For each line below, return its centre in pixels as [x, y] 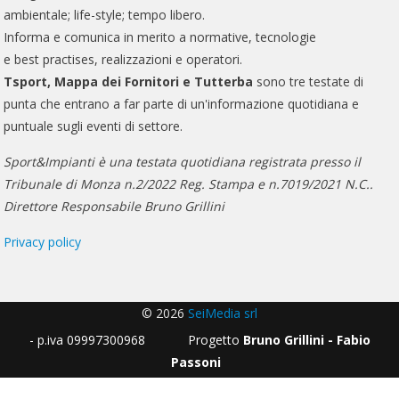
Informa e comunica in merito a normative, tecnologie [160, 37]
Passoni [196, 362]
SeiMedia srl [223, 313]
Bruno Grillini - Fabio [306, 339]
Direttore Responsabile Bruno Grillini [114, 206]
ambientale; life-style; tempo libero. [105, 14]
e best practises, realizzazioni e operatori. [123, 59]
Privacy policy [43, 241]
